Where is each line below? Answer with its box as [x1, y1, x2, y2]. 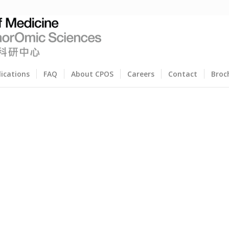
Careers [127, 69, 154, 79]
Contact [168, 69, 197, 79]
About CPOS [71, 69, 113, 79]
